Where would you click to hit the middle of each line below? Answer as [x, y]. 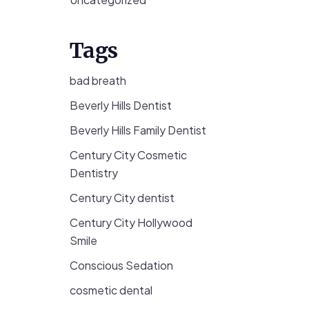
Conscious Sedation [121, 265]
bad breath [98, 80]
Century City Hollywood [131, 222]
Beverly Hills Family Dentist [138, 130]
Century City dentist [122, 198]
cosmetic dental [111, 290]
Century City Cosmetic [128, 155]
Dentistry [94, 173]
